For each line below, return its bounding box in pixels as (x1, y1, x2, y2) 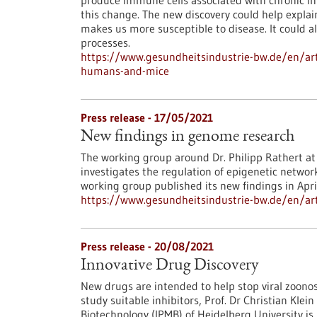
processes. (81, 35, 130, 50)
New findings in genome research (81, 129, 294, 146)
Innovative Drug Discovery (81, 258, 259, 275)
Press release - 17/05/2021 (81, 110, 213, 125)
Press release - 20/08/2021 (81, 239, 214, 253)
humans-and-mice (81, 64, 169, 78)
